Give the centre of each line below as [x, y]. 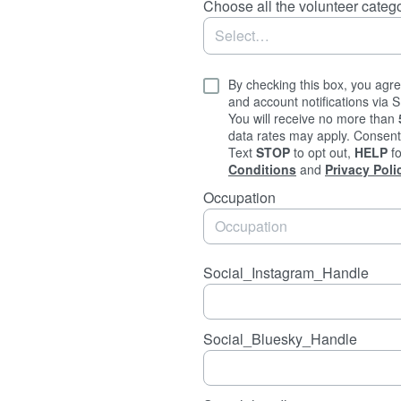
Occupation [239, 197]
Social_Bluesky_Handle [280, 339]
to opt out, [322, 152]
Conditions [262, 169]
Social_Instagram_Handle [286, 273]
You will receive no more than [313, 118]
